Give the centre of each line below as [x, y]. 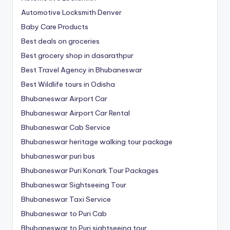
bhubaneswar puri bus [58, 156]
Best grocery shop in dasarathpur [77, 55]
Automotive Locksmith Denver [71, 12]
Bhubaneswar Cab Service [66, 127]
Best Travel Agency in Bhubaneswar [82, 70]
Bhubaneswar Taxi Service [66, 199]
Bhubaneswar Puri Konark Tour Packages [90, 170]
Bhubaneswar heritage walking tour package [97, 141]
